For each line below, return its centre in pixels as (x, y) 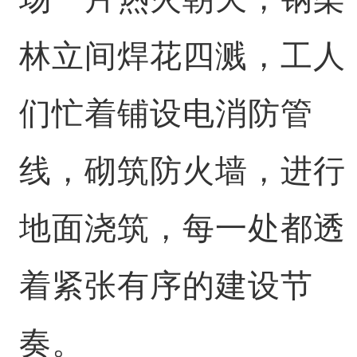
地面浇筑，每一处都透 (182, 228)
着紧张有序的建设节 (166, 285)
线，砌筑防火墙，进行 (182, 171)
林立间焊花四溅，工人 (182, 56)
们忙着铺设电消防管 (166, 113)
